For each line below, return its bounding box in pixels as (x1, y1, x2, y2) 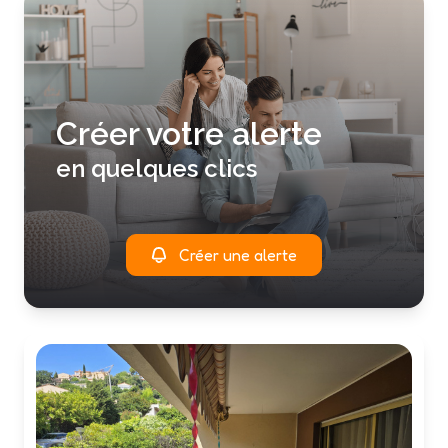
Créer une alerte (179, 245, 297, 266)
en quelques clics (56, 154, 257, 184)
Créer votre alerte (56, 115, 322, 153)
